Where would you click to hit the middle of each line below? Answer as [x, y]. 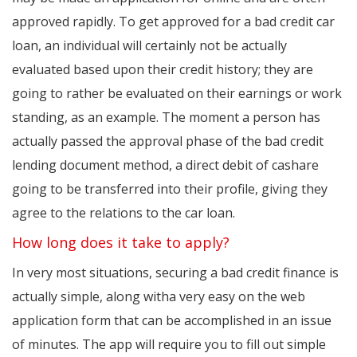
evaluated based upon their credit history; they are [163, 70]
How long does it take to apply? [121, 243]
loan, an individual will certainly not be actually [149, 46]
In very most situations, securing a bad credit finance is [175, 273]
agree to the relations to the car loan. [124, 213]
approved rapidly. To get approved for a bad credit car [173, 22]
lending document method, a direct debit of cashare [165, 165]
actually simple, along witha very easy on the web [159, 297]
